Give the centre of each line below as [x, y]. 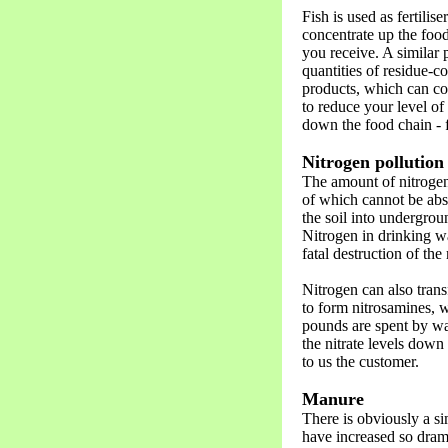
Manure [333, 399]
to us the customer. [360, 362]
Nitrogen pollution [373, 162]
